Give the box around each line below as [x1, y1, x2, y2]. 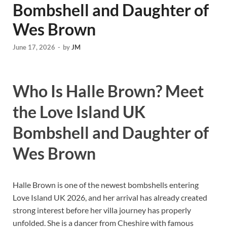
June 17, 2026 [13, 43, 55, 52]
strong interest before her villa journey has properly [13, 205, 191, 215]
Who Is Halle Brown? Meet [13, 81, 204, 101]
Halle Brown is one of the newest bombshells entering [13, 179, 199, 190]
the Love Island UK [13, 102, 145, 122]
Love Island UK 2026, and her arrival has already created [13, 192, 207, 202]
